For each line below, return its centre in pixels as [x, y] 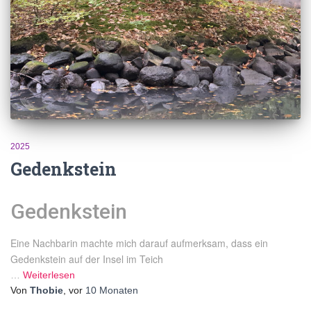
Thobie [47, 290]
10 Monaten [112, 290]
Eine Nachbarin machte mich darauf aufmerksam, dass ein [139, 243]
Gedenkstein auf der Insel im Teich [87, 259]
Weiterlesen [49, 275]
